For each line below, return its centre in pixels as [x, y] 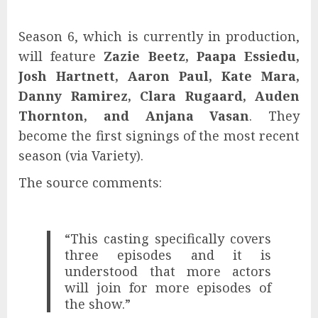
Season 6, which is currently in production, [159, 36]
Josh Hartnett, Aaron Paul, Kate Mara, [159, 76]
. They [274, 115]
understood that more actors [168, 271]
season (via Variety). [81, 155]
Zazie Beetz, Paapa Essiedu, [202, 56]
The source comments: [90, 182]
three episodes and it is [168, 254]
